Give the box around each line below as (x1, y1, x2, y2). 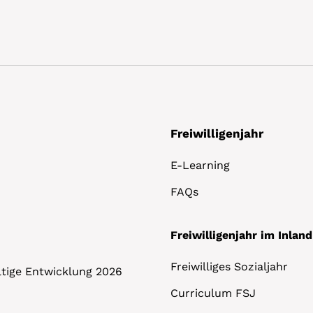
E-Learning (170, 159, 230, 173)
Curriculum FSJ (170, 286, 256, 300)
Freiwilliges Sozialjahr (170, 260, 288, 274)
